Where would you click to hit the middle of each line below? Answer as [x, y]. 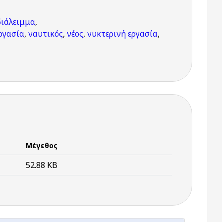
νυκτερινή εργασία [122, 34]
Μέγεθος [42, 145]
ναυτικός [46, 34]
